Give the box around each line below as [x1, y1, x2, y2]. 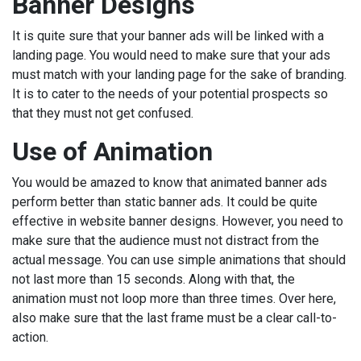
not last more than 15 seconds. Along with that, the [12, 272, 295, 288]
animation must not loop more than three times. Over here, [12, 291, 336, 307]
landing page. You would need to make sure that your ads [12, 48, 330, 64]
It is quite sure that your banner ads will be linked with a [12, 28, 324, 44]
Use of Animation [12, 136, 219, 168]
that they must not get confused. [12, 106, 197, 122]
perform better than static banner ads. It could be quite [12, 194, 317, 210]
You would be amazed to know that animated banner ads [12, 175, 327, 191]
